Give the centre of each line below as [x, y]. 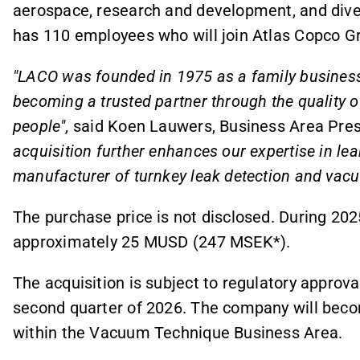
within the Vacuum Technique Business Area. [180, 333]
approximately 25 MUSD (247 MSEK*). [152, 242]
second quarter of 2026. [100, 308]
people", [43, 126]
